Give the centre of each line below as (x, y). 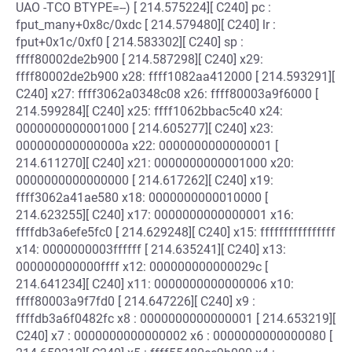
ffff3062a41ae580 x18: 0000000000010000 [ (142, 198)
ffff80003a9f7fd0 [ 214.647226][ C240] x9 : (136, 301)
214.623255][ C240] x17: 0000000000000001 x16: (155, 215)
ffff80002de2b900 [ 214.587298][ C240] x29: (139, 59)
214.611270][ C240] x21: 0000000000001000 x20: (155, 163)
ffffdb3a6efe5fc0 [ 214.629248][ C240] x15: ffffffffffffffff (176, 232)
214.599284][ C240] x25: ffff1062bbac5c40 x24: (149, 111)
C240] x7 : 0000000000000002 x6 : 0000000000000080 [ (174, 336)
